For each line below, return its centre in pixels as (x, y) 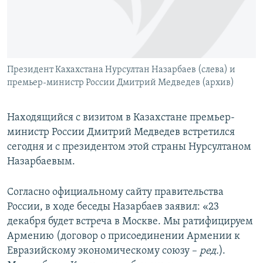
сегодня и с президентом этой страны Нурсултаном (129, 147)
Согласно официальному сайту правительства (115, 193)
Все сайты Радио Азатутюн (80, 97)
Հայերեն (34, 21)
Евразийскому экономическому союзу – (102, 251)
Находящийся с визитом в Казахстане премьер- (121, 118)
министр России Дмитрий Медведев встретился (121, 133)
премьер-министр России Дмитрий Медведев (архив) (121, 83)
